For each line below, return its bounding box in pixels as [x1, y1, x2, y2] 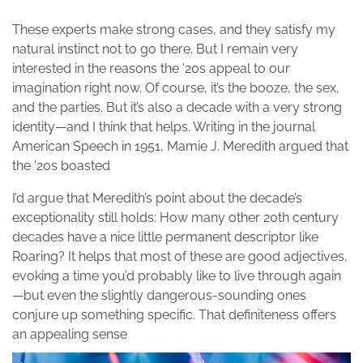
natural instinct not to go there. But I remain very [12, 41, 298, 57]
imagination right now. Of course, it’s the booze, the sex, [12, 79, 340, 96]
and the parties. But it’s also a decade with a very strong [12, 99, 342, 115]
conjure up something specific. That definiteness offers [12, 306, 336, 322]
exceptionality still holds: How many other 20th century [12, 209, 339, 225]
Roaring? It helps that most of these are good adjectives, [12, 248, 348, 264]
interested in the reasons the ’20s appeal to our [12, 60, 290, 76]
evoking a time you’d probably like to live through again [12, 267, 341, 284]
